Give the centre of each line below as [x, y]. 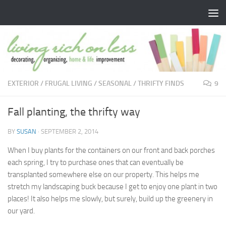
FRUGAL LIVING [69, 84]
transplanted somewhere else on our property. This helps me [103, 175]
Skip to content [40, 14]
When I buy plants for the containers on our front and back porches [111, 151]
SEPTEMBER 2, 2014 [70, 132]
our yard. [21, 211]
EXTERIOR [23, 84]
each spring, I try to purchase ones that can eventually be [96, 163]
